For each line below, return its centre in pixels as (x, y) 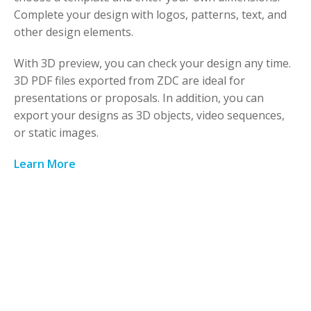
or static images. (56, 132)
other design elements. (74, 32)
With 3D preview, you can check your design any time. (152, 63)
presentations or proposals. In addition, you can (139, 98)
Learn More (45, 163)
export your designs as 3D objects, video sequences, (149, 115)
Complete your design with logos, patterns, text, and (150, 14)
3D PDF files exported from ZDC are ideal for (129, 80)
